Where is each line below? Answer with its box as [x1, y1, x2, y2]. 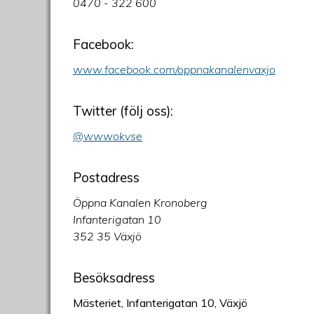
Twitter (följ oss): [73, 102, 177, 119]
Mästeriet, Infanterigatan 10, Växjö [73, 295, 247, 310]
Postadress [73, 168, 139, 186]
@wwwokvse [73, 128, 142, 143]
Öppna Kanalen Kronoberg [73, 195, 207, 210]
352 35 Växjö [73, 228, 142, 243]
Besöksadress [73, 268, 155, 286]
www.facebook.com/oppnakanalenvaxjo [73, 62, 275, 76]
